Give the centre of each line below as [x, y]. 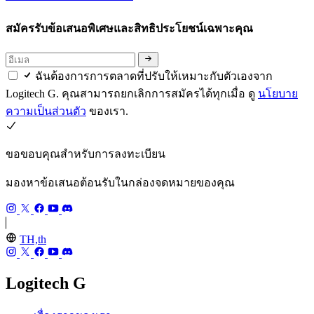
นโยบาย [278, 94]
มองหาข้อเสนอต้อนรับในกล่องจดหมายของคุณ [120, 183]
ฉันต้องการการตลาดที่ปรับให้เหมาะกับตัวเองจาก [154, 76]
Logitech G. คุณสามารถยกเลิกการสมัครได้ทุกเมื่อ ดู [132, 94]
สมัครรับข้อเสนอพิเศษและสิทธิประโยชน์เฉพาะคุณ [131, 28]
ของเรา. [107, 111]
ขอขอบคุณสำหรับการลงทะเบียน [86, 154]
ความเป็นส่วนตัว [46, 111]
